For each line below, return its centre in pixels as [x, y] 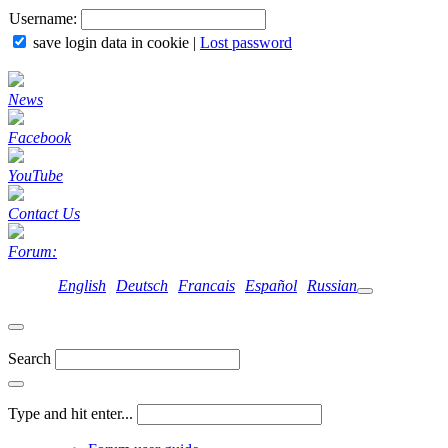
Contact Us [44, 213]
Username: [43, 18]
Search [29, 358]
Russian [332, 285]
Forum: [32, 251]
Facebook [39, 137]
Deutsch [142, 285]
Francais [206, 285]
